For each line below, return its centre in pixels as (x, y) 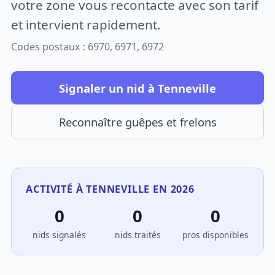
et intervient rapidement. (86, 24)
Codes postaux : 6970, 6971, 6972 (88, 47)
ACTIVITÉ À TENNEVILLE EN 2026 (110, 189)
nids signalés (60, 235)
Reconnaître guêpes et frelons (137, 122)
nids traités (137, 235)
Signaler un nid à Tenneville (137, 88)
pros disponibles (216, 235)
